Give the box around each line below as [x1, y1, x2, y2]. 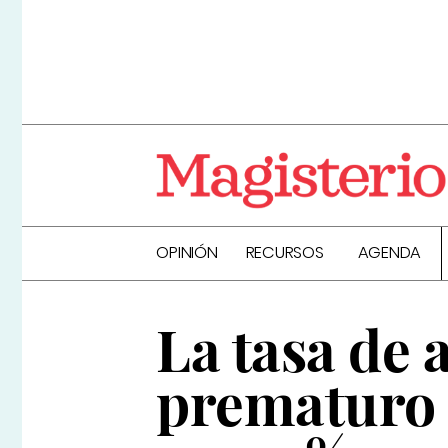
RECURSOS [245, 241, 324, 265]
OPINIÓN [156, 241, 218, 265]
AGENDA [357, 241, 422, 265]
